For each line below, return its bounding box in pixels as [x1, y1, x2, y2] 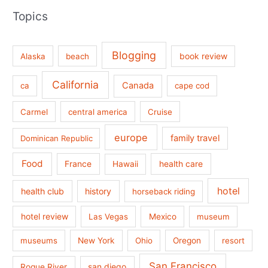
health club [20, 186, 64, 197]
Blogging [112, 48, 157, 62]
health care [159, 159, 203, 169]
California [51, 78, 99, 92]
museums [20, 235, 58, 245]
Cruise [148, 106, 173, 117]
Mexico [148, 212, 176, 222]
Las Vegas [89, 212, 129, 222]
